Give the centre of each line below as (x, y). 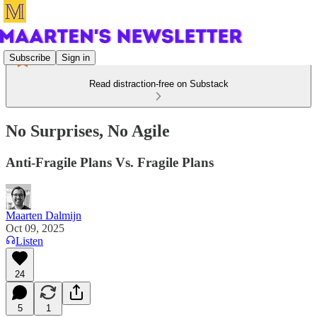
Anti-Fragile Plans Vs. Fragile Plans (110, 162)
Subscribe (30, 57)
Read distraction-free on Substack (158, 84)
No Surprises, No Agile (88, 131)
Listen (29, 241)
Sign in (76, 57)
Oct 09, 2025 (35, 228)
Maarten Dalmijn (44, 215)
